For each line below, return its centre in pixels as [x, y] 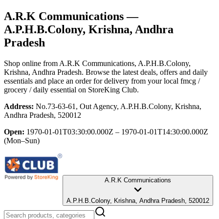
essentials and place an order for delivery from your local [91, 81]
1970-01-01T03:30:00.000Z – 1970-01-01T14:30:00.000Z [117, 131]
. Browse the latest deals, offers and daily [145, 72]
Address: [19, 106]
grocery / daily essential [40, 89]
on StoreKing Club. [108, 89]
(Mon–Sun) [22, 140]
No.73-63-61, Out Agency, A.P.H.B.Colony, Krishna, [119, 106]
